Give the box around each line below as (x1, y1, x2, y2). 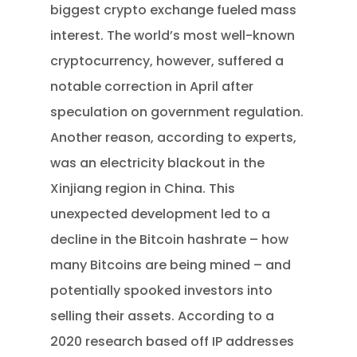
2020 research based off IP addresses (50, 332, 295, 351)
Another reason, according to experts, (50, 128, 297, 147)
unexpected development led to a (50, 205, 271, 223)
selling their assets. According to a (50, 307, 275, 325)
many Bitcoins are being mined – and (50, 256, 292, 274)
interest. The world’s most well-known (50, 26, 296, 45)
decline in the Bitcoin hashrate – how (50, 230, 289, 249)
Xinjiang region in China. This (50, 179, 236, 198)
